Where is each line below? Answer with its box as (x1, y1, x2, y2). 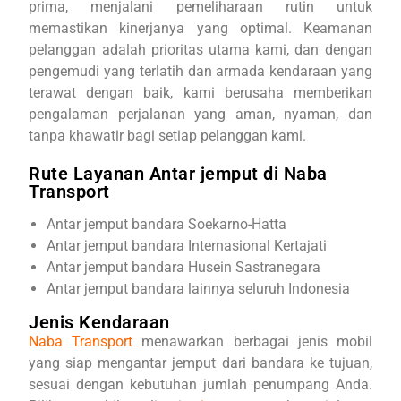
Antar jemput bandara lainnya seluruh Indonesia (47, 280, 351, 297)
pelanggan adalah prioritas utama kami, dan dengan (29, 41, 372, 58)
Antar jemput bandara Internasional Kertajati (47, 237, 328, 254)
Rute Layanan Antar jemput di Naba (29, 163, 328, 184)
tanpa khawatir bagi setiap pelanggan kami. (29, 127, 307, 144)
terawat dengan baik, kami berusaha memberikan (29, 84, 372, 101)
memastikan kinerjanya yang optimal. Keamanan (29, 20, 372, 37)
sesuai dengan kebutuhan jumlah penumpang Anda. (29, 376, 372, 393)
